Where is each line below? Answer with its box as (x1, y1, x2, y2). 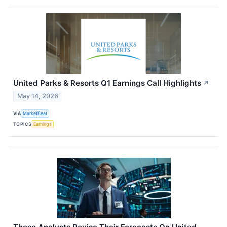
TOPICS (13, 121, 32, 127)
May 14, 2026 (17, 92, 59, 100)
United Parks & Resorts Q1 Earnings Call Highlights (13, 78, 201, 88)
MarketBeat (23, 110, 48, 117)
